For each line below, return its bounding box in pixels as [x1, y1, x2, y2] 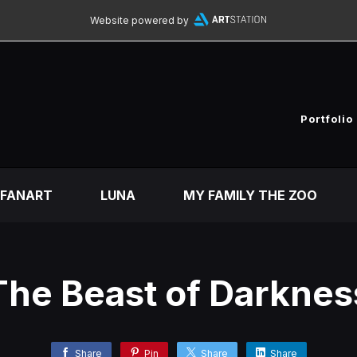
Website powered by [89, 14, 189, 26]
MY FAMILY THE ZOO [182, 187, 317, 203]
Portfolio [300, 112, 353, 125]
